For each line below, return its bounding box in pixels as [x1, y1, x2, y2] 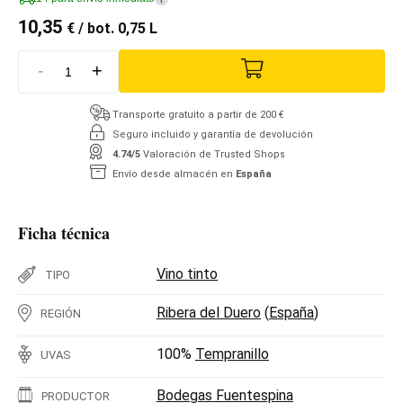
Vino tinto [157, 264, 218, 282]
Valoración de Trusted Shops [143, 148, 285, 160]
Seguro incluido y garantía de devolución [112, 128, 313, 140]
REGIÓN [40, 306, 81, 320]
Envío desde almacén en [112, 167, 236, 180]
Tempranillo [195, 345, 269, 363]
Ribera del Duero [157, 303, 261, 321]
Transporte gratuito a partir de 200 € [112, 108, 284, 121]
